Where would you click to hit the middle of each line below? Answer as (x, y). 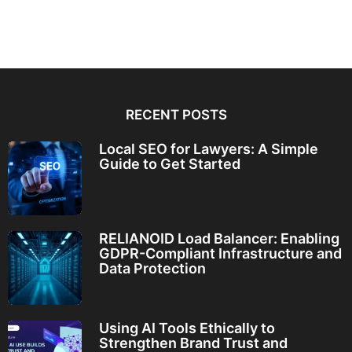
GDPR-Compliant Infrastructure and (220, 253)
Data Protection (152, 268)
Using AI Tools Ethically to (187, 328)
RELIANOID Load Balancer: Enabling (219, 238)
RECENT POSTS (176, 114)
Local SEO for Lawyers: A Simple (208, 148)
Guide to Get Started (169, 163)
